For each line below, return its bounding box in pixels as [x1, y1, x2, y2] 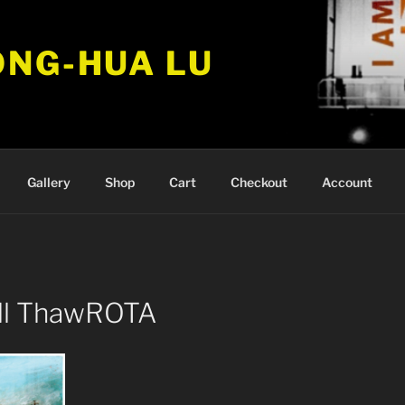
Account [321, 174, 372, 190]
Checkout [230, 174, 287, 190]
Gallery [26, 174, 71, 190]
